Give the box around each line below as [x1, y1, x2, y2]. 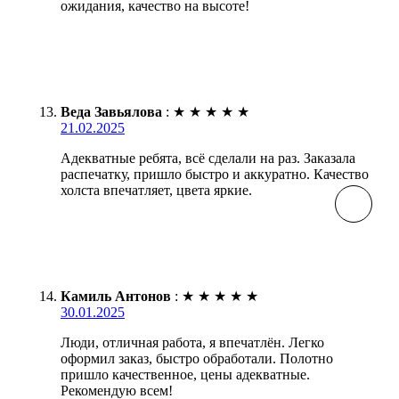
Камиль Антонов [61, 288, 171, 304]
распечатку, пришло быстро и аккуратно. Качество [61, 166, 369, 182]
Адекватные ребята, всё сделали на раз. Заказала [61, 150, 355, 166]
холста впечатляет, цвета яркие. [61, 182, 252, 198]
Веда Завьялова [61, 103, 162, 119]
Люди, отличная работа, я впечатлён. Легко [61, 334, 324, 350]
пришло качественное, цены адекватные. [61, 366, 310, 382]
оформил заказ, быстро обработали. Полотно [61, 350, 333, 366]
